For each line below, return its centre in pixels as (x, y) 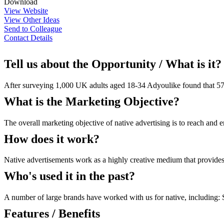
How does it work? (52, 139)
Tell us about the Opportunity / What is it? (113, 64)
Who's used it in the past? (69, 176)
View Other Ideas (32, 19)
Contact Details (28, 37)
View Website (26, 10)
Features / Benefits (52, 214)
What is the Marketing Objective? (92, 101)
